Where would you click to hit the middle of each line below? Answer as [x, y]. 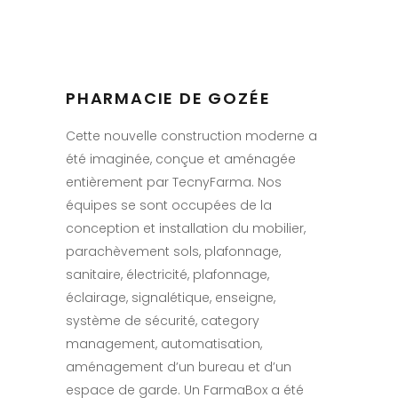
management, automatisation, [164, 343]
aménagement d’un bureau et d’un [179, 366]
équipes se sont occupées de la [169, 205]
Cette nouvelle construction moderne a [191, 135]
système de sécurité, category [163, 320]
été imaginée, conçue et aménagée [181, 159]
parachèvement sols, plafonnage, [173, 251]
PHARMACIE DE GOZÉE [168, 98]
